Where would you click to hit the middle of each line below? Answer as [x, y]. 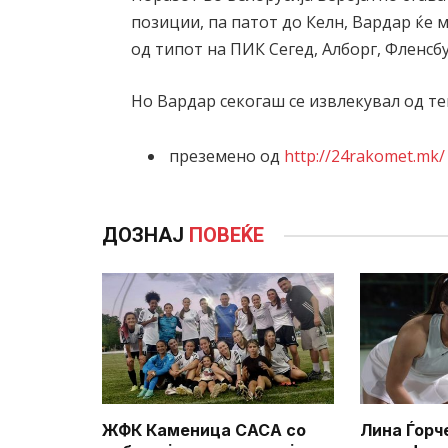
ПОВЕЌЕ [226, 235]
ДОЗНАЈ [145, 235]
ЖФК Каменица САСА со [204, 429]
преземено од [227, 156]
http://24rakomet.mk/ [365, 156]
